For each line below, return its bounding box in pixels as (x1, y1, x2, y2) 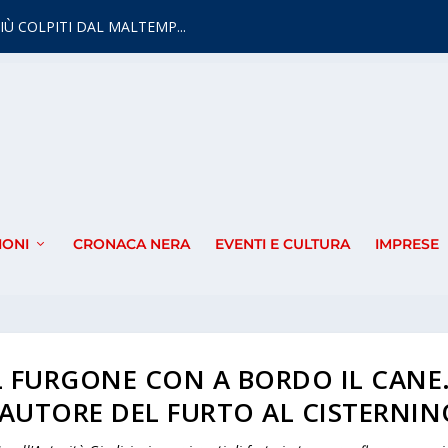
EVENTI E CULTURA (214, 235, 350, 254)
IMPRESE (374, 235, 439, 254)
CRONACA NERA (72, 235, 190, 254)
